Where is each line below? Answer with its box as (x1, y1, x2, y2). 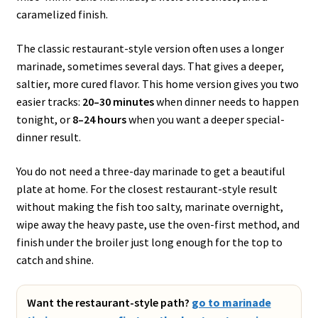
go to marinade (191, 295, 271, 310)
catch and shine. (16, 252, 94, 267)
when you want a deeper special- (126, 111, 285, 126)
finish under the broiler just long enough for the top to (16, 234, 283, 249)
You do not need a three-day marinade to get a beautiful (16, 163, 285, 178)
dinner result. (16, 129, 81, 144)
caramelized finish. (16, 7, 108, 22)
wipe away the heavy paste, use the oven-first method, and (16, 216, 300, 231)
